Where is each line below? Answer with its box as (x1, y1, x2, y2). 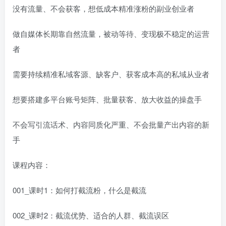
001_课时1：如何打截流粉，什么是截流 (13, 185, 146, 195)
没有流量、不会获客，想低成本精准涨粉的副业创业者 (13, 3, 194, 14)
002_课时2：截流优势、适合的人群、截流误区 (13, 210, 169, 220)
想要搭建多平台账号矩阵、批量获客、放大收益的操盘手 (13, 94, 202, 104)
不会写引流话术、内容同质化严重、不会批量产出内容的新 (13, 119, 209, 130)
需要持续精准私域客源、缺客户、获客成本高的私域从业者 (13, 69, 209, 79)
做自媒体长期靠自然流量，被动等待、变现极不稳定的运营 (13, 28, 209, 39)
